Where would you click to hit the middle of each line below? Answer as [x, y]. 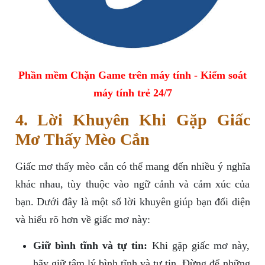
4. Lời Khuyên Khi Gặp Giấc [132, 120]
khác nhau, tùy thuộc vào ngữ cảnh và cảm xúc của [132, 184]
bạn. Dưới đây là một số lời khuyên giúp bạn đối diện [132, 202]
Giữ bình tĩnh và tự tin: [90, 246]
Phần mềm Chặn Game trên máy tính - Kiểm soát [132, 75]
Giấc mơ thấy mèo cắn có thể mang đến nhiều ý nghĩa [132, 167]
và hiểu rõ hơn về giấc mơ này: [83, 220]
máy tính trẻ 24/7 [132, 93]
